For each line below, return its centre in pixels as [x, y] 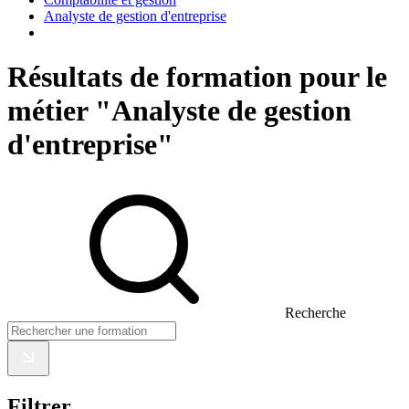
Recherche [315, 313]
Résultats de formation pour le [197, 76]
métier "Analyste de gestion [179, 110]
